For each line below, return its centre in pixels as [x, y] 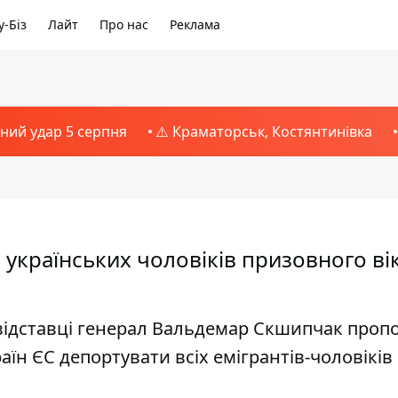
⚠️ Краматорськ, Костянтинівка [263, 131]
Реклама [195, 24]
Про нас [124, 24]
